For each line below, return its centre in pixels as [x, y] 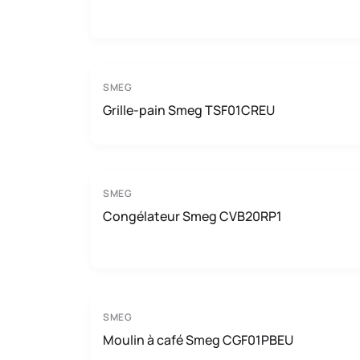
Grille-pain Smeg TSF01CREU [189, 110]
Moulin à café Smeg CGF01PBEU [198, 340]
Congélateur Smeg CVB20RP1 [192, 216]
